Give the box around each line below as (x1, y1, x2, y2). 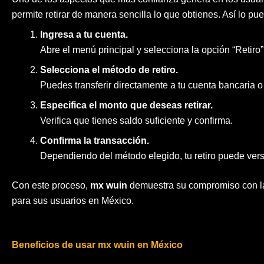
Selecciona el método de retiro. (40, 64, 178, 75)
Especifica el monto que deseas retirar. (40, 100, 213, 110)
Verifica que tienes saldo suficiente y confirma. (40, 115, 233, 126)
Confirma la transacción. (40, 135, 149, 146)
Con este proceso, (12, 180, 90, 190)
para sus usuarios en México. (12, 195, 134, 206)
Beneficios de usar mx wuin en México (12, 239, 183, 250)
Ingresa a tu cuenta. (40, 29, 128, 39)
